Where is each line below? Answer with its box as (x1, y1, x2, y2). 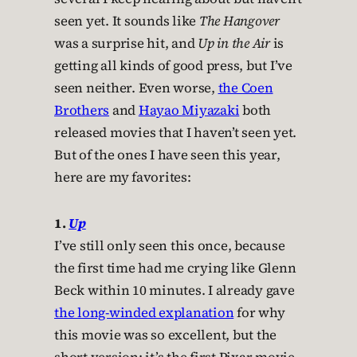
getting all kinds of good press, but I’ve (54, 57, 292, 75)
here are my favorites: (54, 168, 191, 186)
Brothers (54, 101, 109, 120)
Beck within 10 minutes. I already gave (54, 281, 295, 300)
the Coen (218, 79, 273, 97)
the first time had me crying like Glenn (54, 259, 296, 277)
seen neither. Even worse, (54, 79, 218, 97)
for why (233, 304, 285, 322)
